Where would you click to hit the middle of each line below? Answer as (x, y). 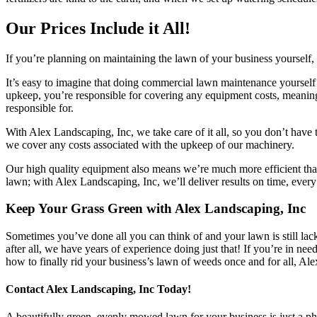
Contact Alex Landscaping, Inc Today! (98, 289)
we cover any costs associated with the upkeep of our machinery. (150, 144)
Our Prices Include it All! (98, 28)
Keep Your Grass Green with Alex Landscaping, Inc (156, 209)
